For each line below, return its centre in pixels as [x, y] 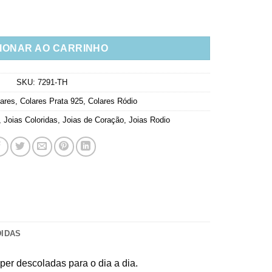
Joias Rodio [149, 120]
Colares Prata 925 [52, 101]
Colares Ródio [113, 101]
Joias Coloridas [30, 120]
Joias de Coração [93, 120]
